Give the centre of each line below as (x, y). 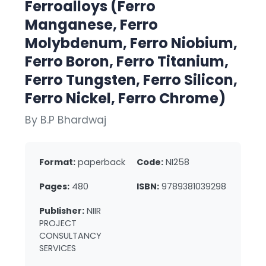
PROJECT (58, 224)
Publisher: (62, 211)
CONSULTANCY (70, 236)
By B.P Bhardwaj (66, 120)
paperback (102, 162)
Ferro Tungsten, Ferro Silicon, (131, 80)
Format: (57, 162)
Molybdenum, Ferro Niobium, (131, 43)
